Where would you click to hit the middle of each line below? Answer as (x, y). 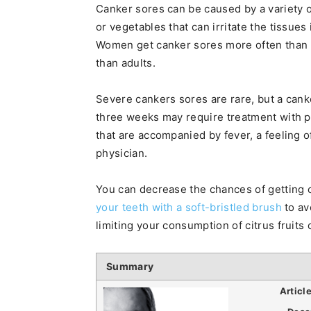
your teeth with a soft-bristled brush (189, 207)
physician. (122, 153)
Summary (130, 266)
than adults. (126, 63)
